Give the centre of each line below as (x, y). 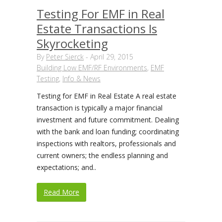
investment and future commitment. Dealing (108, 120)
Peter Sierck (65, 57)
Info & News (82, 79)
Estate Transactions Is (97, 28)
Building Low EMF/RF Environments (92, 68)
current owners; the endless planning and (102, 155)
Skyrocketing (72, 43)
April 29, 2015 (112, 57)
